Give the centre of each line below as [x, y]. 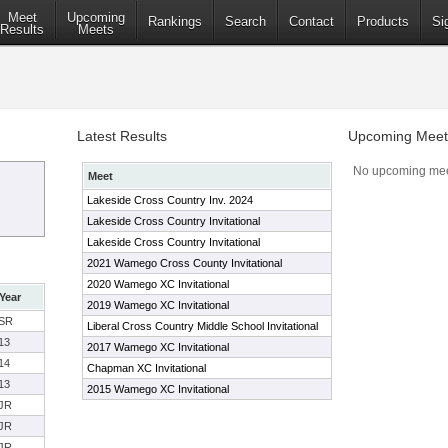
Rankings [175, 22]
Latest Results [122, 136]
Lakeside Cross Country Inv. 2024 [170, 200]
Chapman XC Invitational [146, 368]
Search [245, 22]
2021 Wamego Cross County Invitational [184, 263]
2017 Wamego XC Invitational [158, 347]
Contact [311, 22]
